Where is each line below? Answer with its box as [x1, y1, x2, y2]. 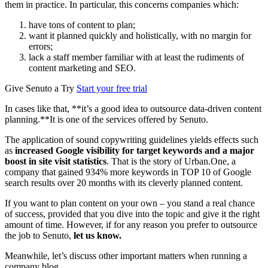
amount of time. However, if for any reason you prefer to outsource [5, 220, 257, 230]
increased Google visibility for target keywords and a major [15, 145, 254, 156]
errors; [29, 41, 53, 51]
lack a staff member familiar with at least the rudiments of [29, 52, 244, 62]
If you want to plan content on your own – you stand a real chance [5, 198, 255, 208]
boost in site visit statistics [5, 156, 106, 166]
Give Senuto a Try [5, 83, 77, 93]
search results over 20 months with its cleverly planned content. [5, 178, 243, 188]
